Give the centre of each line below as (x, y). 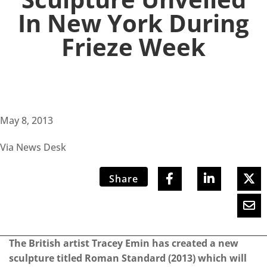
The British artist (50, 243)
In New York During (133, 23)
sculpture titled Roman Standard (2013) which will (128, 258)
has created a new (194, 243)
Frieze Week (133, 47)
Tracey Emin (121, 243)
